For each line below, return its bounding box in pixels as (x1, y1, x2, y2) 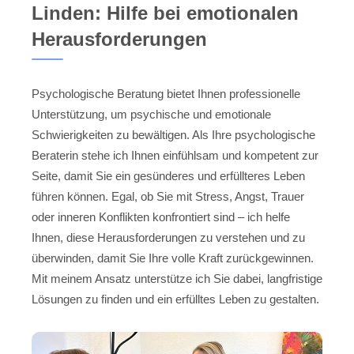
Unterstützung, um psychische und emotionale (32, 107, 271, 121)
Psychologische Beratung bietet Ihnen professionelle (32, 86, 300, 100)
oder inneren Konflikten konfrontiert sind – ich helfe (32, 209, 290, 224)
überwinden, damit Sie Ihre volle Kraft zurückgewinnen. (32, 250, 314, 265)
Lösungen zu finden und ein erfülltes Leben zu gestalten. (32, 292, 319, 306)
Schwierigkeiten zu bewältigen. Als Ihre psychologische (32, 127, 315, 141)
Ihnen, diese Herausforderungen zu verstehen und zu (32, 230, 305, 244)
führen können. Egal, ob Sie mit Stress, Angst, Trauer (32, 189, 304, 203)
